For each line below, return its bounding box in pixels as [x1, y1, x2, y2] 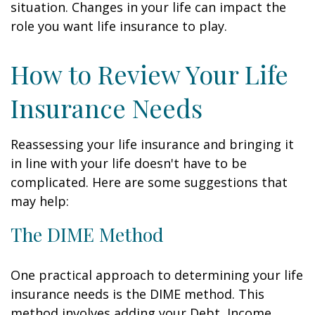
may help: [11, 193, 69, 210]
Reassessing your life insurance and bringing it [11, 136, 294, 153]
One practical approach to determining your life [11, 266, 303, 283]
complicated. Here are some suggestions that [11, 174, 288, 191]
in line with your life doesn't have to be [11, 155, 247, 172]
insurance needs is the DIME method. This [11, 285, 264, 302]
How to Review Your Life [11, 57, 288, 91]
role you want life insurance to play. [11, 18, 227, 34]
